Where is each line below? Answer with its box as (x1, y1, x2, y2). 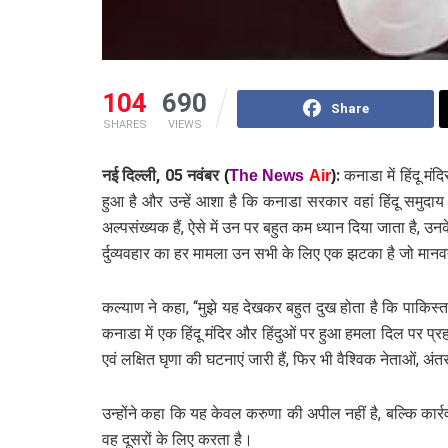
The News (228, 167, 305, 185)
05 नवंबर (164, 166, 220, 186)
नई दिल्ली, (102, 166, 165, 186)
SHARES (102, 118, 147, 132)
